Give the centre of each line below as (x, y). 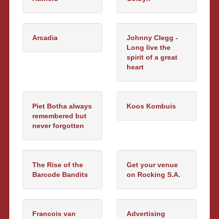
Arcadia (45, 37)
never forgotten (58, 125)
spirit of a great (152, 57)
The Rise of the (58, 164)
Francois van (54, 213)
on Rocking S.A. (153, 174)
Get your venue (152, 164)
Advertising (146, 213)
